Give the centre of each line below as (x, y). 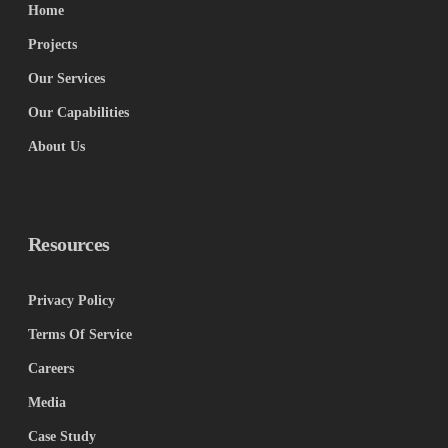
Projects (52, 44)
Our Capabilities (78, 112)
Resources (69, 244)
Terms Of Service (80, 334)
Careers (51, 368)
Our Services (66, 78)
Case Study (62, 436)
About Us (56, 146)
